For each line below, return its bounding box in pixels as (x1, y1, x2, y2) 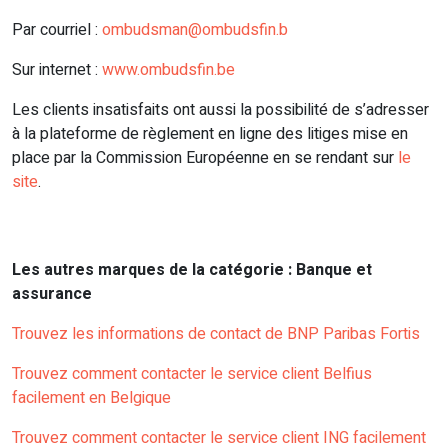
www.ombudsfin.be (102, 58, 235, 83)
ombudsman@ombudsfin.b (102, 18, 288, 43)
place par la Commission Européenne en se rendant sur (12, 146, 398, 171)
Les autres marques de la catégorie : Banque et (12, 258, 372, 283)
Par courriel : (12, 18, 102, 43)
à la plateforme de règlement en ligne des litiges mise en (12, 122, 408, 147)
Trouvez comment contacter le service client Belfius (12, 362, 372, 387)
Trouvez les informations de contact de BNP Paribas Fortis (12, 322, 420, 347)
